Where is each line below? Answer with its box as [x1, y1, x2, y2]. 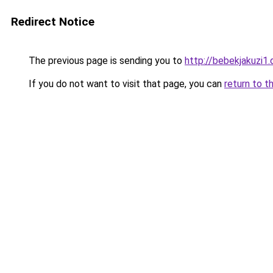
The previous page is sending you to [26, 55, 185, 66]
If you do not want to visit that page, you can [26, 78, 224, 90]
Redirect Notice [11, 15, 94, 29]
